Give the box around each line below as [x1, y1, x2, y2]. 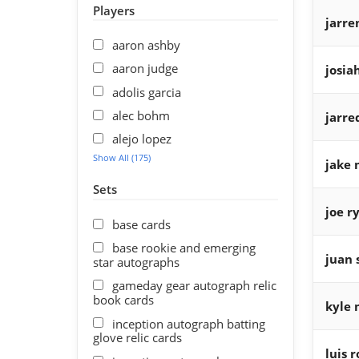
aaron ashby [112, 36, 181, 53]
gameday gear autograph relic [112, 277, 277, 294]
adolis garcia [112, 83, 182, 100]
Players [92, 2, 135, 18]
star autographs [92, 253, 179, 270]
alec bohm [112, 107, 171, 123]
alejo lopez [112, 130, 172, 147]
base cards [112, 216, 171, 232]
